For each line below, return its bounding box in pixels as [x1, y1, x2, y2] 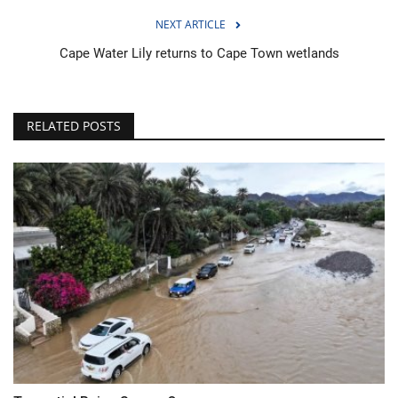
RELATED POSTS [27, 116, 121, 134]
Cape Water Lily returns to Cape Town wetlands [59, 44, 339, 61]
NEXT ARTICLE [155, 16, 226, 32]
